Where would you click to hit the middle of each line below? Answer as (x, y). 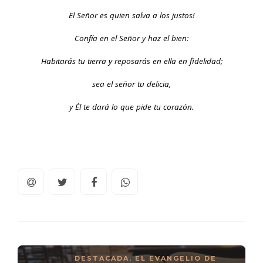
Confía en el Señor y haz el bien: (131, 38)
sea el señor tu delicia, (131, 84)
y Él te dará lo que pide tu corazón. (131, 107)
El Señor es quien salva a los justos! (131, 16)
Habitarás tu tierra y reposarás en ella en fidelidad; (131, 61)
